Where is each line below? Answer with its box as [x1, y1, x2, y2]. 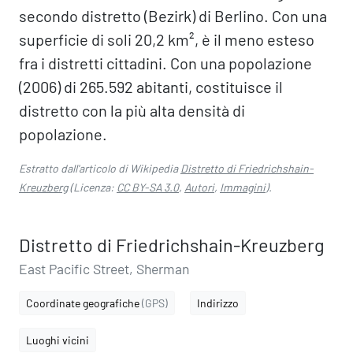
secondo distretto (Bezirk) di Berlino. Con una [19, 6, 327, 25]
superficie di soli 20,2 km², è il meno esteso [19, 30, 314, 49]
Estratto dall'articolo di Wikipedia [19, 162, 180, 175]
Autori [184, 180, 214, 194]
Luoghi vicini [26, 333, 89, 347]
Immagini [220, 180, 266, 194]
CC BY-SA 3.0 [117, 180, 179, 194]
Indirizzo [197, 296, 239, 310]
